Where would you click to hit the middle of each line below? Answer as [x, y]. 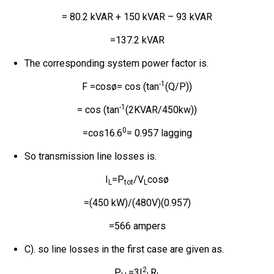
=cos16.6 [102, 133]
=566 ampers [137, 226]
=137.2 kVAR [137, 40]
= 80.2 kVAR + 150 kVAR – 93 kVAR [137, 17]
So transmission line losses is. [91, 156]
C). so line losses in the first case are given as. [124, 249]
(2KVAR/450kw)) [161, 109]
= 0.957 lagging [159, 133]
